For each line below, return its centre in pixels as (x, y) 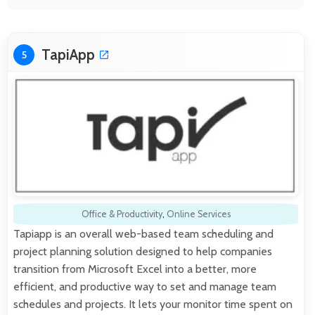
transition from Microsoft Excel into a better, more (135, 269)
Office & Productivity (122, 214)
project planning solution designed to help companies (143, 252)
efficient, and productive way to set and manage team (145, 287)
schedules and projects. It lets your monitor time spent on (153, 304)
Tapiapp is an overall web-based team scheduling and (143, 234)
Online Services (198, 214)
